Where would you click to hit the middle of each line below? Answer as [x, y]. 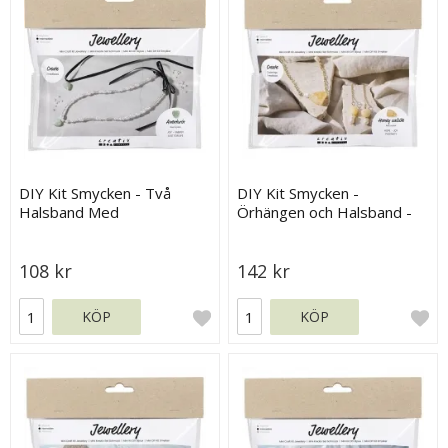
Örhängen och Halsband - [325, 212]
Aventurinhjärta [72, 231]
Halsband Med [69, 212]
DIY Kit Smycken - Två [95, 193]
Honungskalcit [285, 231]
